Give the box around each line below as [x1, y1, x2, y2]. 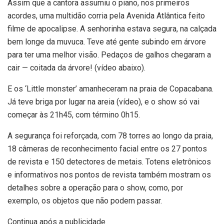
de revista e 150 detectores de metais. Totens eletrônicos [7, 157, 211, 166]
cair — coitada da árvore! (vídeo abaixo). [7, 63, 145, 72]
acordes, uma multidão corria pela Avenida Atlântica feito [7, 11, 205, 20]
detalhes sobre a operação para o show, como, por [7, 183, 183, 192]
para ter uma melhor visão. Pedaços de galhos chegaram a [7, 50, 211, 59]
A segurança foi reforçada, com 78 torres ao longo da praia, [7, 131, 213, 140]
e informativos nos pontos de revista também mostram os [7, 170, 211, 179]
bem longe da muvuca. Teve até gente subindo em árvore [7, 37, 206, 46]
